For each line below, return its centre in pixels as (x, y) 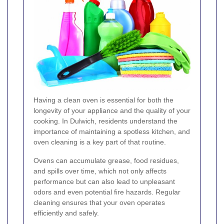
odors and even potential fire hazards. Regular (107, 192)
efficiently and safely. (66, 213)
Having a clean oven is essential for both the (103, 100)
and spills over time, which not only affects (100, 171)
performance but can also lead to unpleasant (104, 181)
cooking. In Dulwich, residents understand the (105, 121)
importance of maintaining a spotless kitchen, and (112, 131)
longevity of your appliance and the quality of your (112, 110)
